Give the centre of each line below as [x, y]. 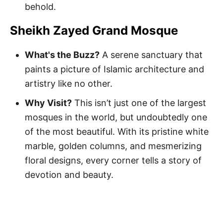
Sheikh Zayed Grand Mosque [94, 30]
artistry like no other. [69, 83]
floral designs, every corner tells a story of [113, 160]
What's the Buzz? [62, 55]
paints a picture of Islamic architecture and [114, 69]
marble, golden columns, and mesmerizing [113, 146]
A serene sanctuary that [151, 55]
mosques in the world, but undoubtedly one [116, 117]
